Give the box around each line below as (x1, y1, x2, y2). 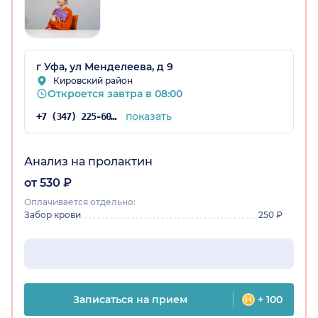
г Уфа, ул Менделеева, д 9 (36, 60, 173, 74)
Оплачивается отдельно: (24, 197, 136, 208)
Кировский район (53, 75, 133, 87)
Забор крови (24, 209, 81, 221)
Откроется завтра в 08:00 (48, 87, 182, 101)
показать (125, 110, 172, 124)
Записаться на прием (72, 293, 187, 307)
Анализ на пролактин (24, 155, 153, 169)
